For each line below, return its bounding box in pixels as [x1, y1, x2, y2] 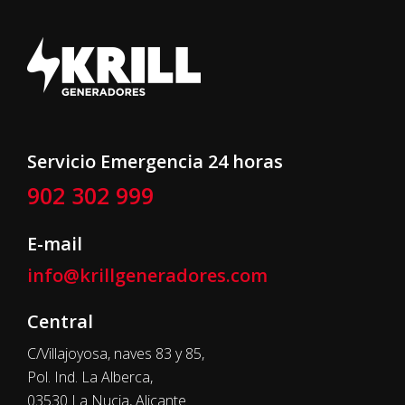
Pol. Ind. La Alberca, [27, 366, 153, 387]
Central [27, 308, 93, 334]
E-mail [27, 231, 82, 256]
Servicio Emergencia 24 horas [27, 148, 283, 174]
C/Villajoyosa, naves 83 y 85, [27, 343, 204, 363]
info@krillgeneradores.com [27, 262, 268, 287]
